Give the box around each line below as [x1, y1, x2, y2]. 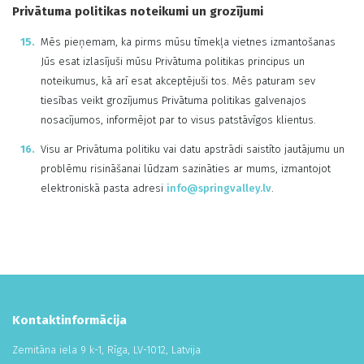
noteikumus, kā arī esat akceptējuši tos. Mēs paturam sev [41, 75, 315, 87]
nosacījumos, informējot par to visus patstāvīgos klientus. [41, 114, 316, 126]
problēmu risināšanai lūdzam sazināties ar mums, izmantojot [41, 162, 331, 175]
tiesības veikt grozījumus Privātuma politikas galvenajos [41, 94, 306, 106]
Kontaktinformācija [12, 313, 127, 327]
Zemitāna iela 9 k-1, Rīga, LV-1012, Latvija [12, 344, 201, 356]
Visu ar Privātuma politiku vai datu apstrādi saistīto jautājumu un [41, 143, 344, 155]
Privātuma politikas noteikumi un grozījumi [12, 4, 263, 19]
